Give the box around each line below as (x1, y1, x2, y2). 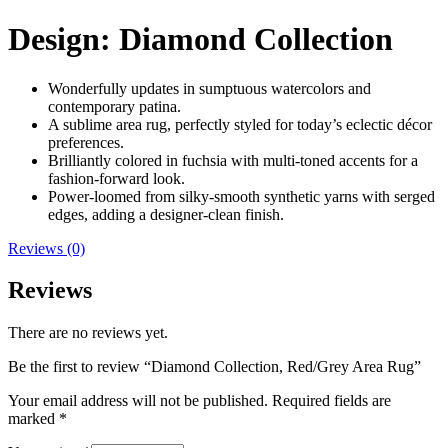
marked (8, 410, 59, 428)
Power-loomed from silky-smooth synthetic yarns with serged (48, 187, 435, 205)
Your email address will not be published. (8, 392, 268, 410)
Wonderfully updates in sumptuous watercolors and (48, 79, 371, 97)
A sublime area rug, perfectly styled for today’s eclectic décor (48, 115, 432, 133)
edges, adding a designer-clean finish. (48, 205, 284, 223)
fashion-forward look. (48, 169, 185, 187)
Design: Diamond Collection (8, 21, 393, 58)
